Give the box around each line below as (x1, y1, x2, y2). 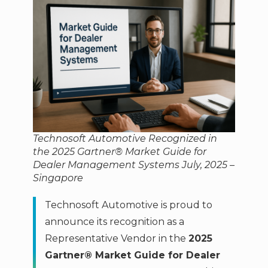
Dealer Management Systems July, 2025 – (32, 159, 234, 170)
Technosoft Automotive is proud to (44, 199, 212, 211)
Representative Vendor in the (44, 232, 188, 244)
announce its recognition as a (44, 215, 184, 227)
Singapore (32, 172, 83, 184)
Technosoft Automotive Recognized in (32, 132, 217, 144)
